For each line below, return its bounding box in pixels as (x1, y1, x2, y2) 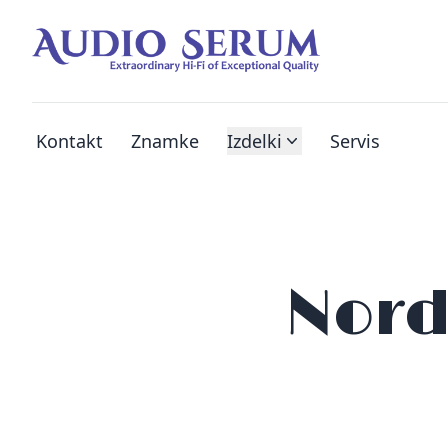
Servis (330, 129, 380, 153)
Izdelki (227, 129, 282, 153)
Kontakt (36, 129, 103, 153)
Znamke (131, 129, 199, 153)
